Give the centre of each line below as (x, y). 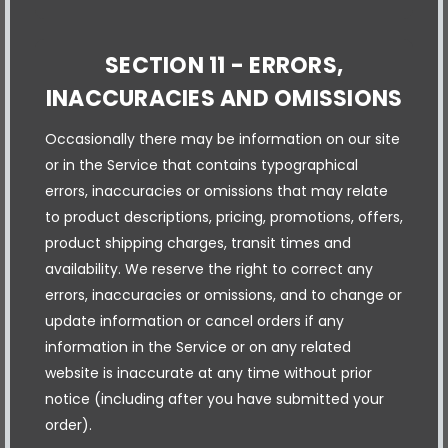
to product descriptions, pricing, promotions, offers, (224, 216)
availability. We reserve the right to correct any (209, 268)
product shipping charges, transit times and (198, 242)
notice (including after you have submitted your (214, 398)
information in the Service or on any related (198, 346)
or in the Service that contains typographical (201, 164)
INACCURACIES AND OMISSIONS (224, 98)
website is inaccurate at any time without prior (208, 372)
